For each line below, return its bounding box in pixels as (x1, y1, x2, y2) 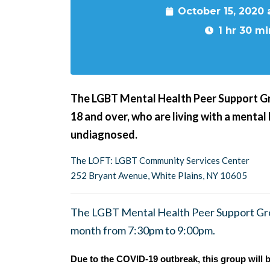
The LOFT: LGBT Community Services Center (71, 155, 250, 166)
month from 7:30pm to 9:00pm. (71, 224, 215, 237)
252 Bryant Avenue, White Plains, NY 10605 (71, 170, 247, 181)
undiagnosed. (71, 128, 137, 141)
